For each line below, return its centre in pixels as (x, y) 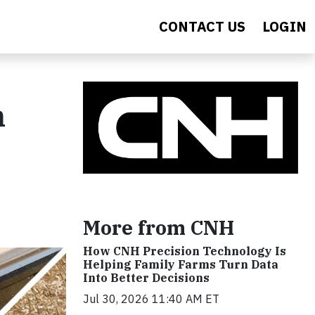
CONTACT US (202, 26)
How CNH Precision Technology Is (185, 251)
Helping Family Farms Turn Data (181, 265)
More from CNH (159, 228)
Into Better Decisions (146, 278)
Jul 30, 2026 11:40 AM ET (151, 299)
